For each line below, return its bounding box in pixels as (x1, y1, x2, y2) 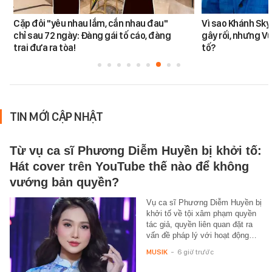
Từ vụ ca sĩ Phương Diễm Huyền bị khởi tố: (10, 144, 262, 158)
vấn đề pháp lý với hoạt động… (146, 231, 257, 240)
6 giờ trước (177, 248, 214, 257)
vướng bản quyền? (10, 175, 119, 189)
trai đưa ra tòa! (13, 42, 76, 54)
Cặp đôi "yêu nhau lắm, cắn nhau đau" (13, 18, 168, 30)
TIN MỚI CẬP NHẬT (10, 109, 103, 124)
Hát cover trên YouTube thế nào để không (10, 160, 249, 174)
